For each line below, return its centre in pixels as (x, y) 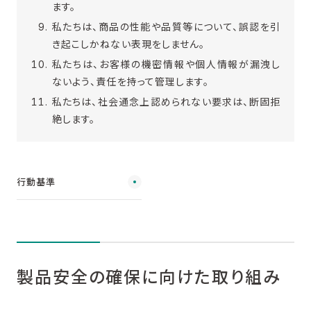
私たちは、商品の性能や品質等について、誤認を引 (166, 27)
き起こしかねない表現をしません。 (128, 44)
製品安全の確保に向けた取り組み (148, 278)
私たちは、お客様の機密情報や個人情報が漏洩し (166, 65)
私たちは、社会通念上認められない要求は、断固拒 (166, 102)
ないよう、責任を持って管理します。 (130, 82)
